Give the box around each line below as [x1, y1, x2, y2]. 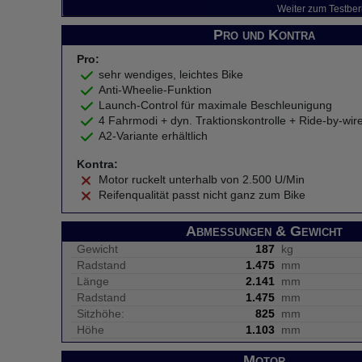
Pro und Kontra [213, 27, 315, 43]
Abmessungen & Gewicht [186, 223, 343, 239]
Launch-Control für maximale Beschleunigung [99, 99, 333, 112]
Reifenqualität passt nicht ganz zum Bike [99, 188, 306, 201]
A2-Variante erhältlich [99, 129, 208, 142]
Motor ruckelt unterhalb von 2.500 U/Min [99, 173, 305, 186]
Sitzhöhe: [77, 307, 124, 320]
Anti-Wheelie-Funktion [99, 83, 213, 96]
